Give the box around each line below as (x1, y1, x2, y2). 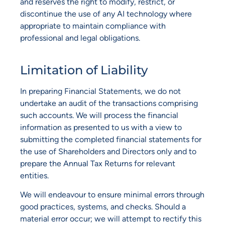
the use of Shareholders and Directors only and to (20, 147, 196, 157)
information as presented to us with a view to (20, 123, 182, 133)
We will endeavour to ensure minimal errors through (20, 190, 204, 200)
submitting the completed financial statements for (20, 135, 201, 145)
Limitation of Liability (20, 63, 148, 78)
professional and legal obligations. (20, 33, 140, 43)
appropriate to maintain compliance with (20, 21, 166, 31)
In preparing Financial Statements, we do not (20, 86, 181, 96)
